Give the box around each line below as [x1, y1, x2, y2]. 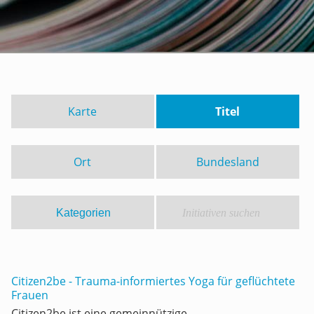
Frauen [11, 287, 48, 303]
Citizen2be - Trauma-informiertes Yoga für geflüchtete [11, 273, 295, 289]
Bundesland [196, 154, 259, 170]
